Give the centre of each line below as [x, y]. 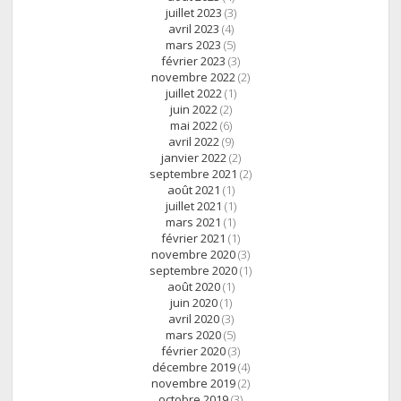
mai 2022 [193, 126]
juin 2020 [193, 303]
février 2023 [193, 61]
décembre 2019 [193, 367]
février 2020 [193, 351]
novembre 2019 [193, 384]
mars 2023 [193, 45]
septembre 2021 [193, 174]
